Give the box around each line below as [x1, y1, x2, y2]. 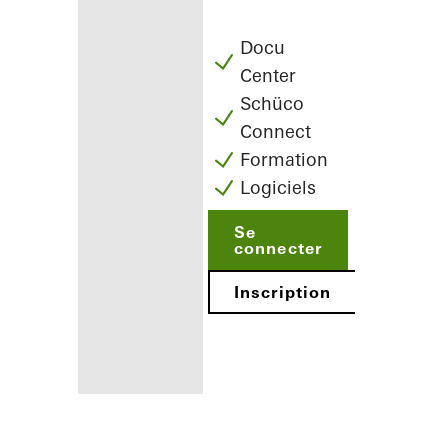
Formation [240, 148, 329, 171]
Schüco [240, 92, 305, 115]
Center [240, 64, 297, 87]
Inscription [234, 282, 331, 302]
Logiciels [240, 176, 317, 199]
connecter [234, 238, 322, 258]
